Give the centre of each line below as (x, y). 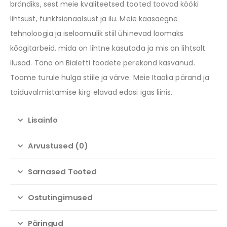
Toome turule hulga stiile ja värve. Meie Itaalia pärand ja (110, 78)
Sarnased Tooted (62, 172)
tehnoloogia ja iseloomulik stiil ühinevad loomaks (97, 34)
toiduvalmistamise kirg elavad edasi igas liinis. (91, 92)
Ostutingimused (60, 198)
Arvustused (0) (58, 146)
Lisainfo (43, 120)
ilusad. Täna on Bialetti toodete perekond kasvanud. (103, 63)
